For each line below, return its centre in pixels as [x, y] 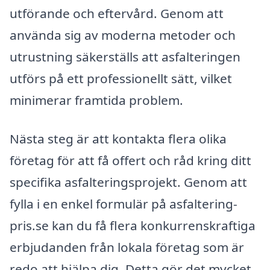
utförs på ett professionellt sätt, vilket [121, 79]
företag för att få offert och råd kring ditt [130, 160]
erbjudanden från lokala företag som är [127, 247]
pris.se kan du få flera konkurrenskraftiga [133, 225]
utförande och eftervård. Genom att [117, 14]
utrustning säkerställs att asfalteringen [125, 57]
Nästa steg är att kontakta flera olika [118, 139]
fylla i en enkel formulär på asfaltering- [124, 204]
